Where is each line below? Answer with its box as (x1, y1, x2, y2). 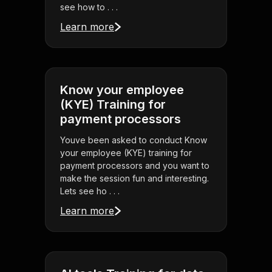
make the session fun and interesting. (60, 173, 209, 184)
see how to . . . (60, 2, 118, 13)
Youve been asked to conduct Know (60, 135, 207, 146)
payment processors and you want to (60, 160, 209, 171)
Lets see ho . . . (60, 186, 120, 197)
